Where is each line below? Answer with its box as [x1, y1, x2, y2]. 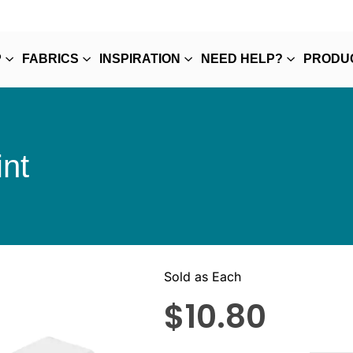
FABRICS [22, 52, 79, 65]
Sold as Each [163, 269, 241, 284]
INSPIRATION [99, 52, 180, 65]
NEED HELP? [201, 52, 283, 65]
